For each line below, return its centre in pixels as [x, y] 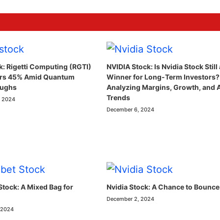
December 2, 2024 [131, 199]
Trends [119, 97]
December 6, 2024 [131, 109]
